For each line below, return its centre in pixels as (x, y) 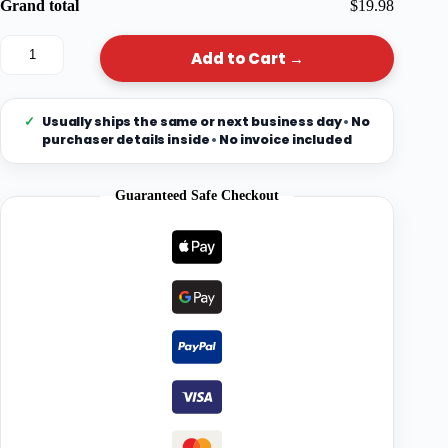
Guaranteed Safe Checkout (197, 196)
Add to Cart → (247, 59)
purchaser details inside (127, 140)
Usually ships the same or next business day (192, 122)
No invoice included (284, 140)
